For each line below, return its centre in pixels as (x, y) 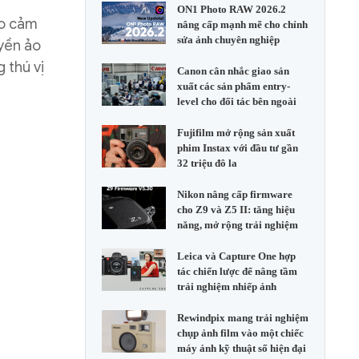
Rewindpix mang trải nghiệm (243, 318)
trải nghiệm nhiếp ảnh (227, 286)
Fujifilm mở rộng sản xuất (236, 133)
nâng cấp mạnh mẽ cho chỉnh (242, 24)
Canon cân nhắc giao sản (233, 71)
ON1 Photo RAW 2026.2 (232, 9)
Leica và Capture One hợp (236, 256)
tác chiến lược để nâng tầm (237, 271)
